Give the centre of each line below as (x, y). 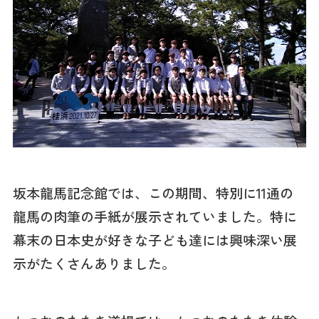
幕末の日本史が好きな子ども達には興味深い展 (155, 240)
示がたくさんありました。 (94, 264)
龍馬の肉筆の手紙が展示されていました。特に (155, 217)
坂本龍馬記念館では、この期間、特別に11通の (153, 193)
